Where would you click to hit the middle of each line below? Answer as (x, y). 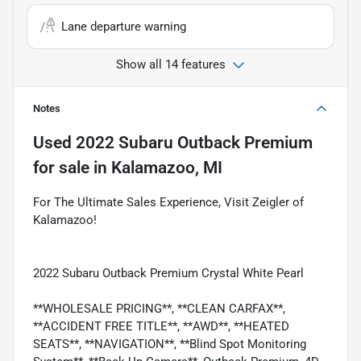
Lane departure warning (124, 26)
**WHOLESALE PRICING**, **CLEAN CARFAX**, (159, 308)
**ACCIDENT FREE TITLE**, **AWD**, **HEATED (161, 326)
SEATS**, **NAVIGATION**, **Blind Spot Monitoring (170, 344)
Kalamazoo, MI (167, 167)
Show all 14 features (171, 64)
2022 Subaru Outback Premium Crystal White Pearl (168, 273)
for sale (61, 167)
